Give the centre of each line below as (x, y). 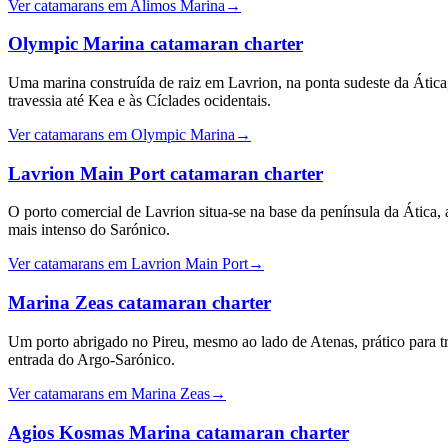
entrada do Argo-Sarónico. (91, 359)
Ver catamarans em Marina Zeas (109, 393)
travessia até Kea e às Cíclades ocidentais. (139, 100)
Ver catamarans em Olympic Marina (121, 134)
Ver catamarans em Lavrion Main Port (128, 264)
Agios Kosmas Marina (99, 432)
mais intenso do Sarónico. (89, 230)
